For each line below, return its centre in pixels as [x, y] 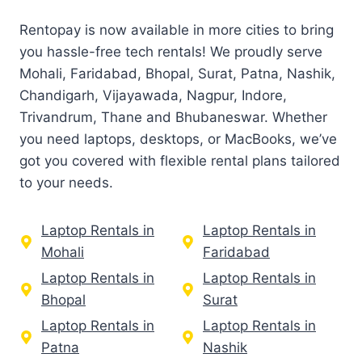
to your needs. [66, 183]
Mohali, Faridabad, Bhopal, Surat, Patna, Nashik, [177, 74]
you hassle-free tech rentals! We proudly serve [171, 52]
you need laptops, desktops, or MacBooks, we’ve [178, 139]
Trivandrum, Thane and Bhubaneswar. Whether [173, 118]
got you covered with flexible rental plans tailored [180, 161]
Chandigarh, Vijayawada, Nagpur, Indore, [153, 96]
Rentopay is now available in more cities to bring [177, 30]
